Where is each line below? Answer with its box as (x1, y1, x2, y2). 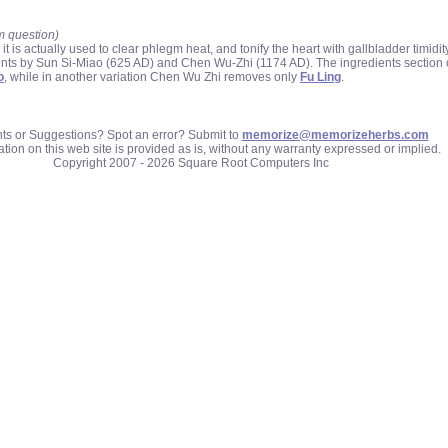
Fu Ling (300, 70, 341, 84)
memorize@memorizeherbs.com (241, 128, 429, 142)
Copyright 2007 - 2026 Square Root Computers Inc (52, 156, 329, 170)
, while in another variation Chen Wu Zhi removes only (4, 70, 300, 84)
